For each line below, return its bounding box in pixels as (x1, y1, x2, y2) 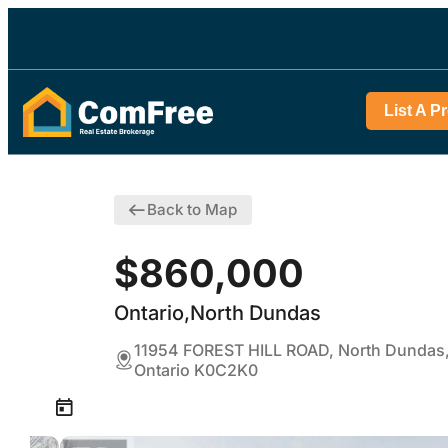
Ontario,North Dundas (114, 301, 321, 326)
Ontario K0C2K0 (134, 360, 258, 381)
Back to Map (146, 200, 237, 220)
